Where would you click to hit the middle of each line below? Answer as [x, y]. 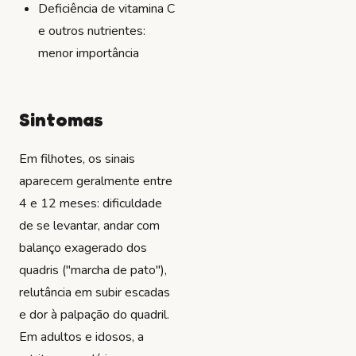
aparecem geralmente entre [96, 181]
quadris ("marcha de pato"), [93, 270]
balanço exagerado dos [83, 248]
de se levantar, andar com [89, 225]
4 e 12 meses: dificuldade [91, 203]
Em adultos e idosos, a [81, 337]
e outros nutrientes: [92, 31]
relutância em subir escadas [95, 292]
